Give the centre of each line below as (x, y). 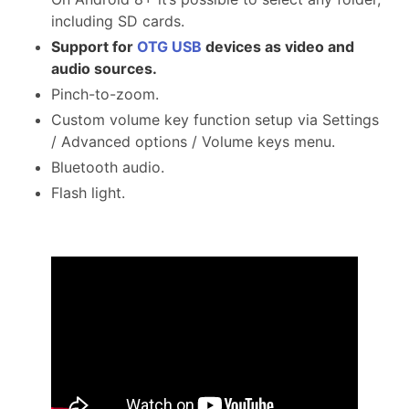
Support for (94, 46)
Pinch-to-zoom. (105, 94)
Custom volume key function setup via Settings (215, 119)
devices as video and (278, 46)
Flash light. (88, 192)
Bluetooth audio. (108, 167)
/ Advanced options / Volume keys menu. (193, 141)
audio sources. (104, 68)
